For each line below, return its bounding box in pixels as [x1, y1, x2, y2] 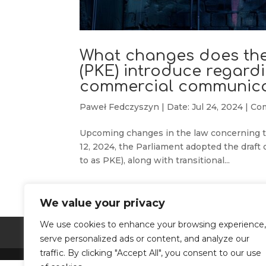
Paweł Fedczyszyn [80, 102, 160, 113]
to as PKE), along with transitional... [80, 155, 230, 166]
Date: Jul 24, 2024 [167, 102, 243, 113]
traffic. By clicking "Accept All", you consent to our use [40, 248, 261, 258]
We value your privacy [40, 197, 165, 210]
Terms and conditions [80, 227, 178, 238]
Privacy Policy [192, 227, 254, 238]
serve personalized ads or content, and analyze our [40, 233, 249, 244]
